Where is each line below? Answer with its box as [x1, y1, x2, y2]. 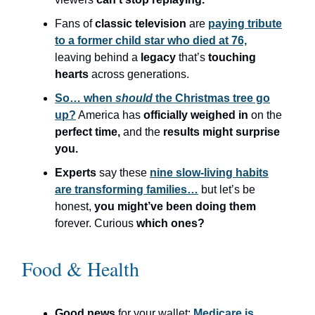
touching [208, 51, 256, 64]
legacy [141, 51, 179, 64]
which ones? [136, 217, 205, 230]
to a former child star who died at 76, [55, 34, 247, 47]
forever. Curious [55, 217, 136, 230]
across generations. [91, 68, 189, 81]
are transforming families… [55, 184, 198, 196]
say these [99, 167, 150, 179]
